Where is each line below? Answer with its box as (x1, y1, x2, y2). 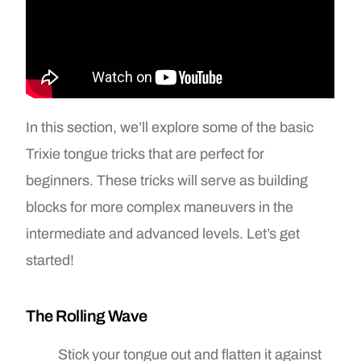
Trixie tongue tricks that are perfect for (26, 145, 265, 162)
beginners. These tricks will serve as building (26, 172, 309, 189)
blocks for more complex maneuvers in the (26, 198, 294, 215)
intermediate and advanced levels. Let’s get (26, 225, 301, 242)
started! (26, 251, 75, 268)
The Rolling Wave (26, 306, 147, 325)
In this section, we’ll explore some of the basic (26, 118, 314, 135)
